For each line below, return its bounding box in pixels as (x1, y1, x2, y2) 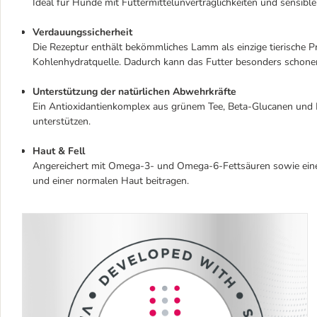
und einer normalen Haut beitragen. (33, 173, 189, 188)
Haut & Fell (33, 144, 85, 158)
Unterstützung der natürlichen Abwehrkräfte (33, 84, 236, 98)
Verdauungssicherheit (33, 25, 132, 39)
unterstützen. (33, 114, 91, 128)
